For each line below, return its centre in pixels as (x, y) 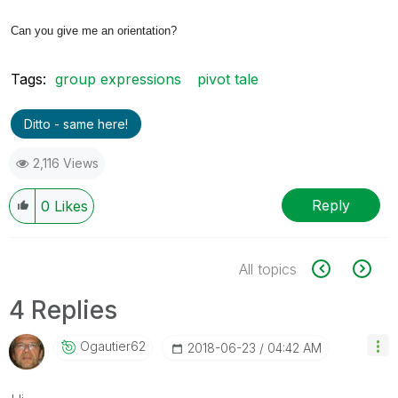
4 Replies (63, 310)
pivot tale (228, 80)
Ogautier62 (113, 346)
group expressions (118, 80)
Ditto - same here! (76, 124)
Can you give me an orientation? (94, 31)
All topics (268, 270)
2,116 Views (66, 163)
